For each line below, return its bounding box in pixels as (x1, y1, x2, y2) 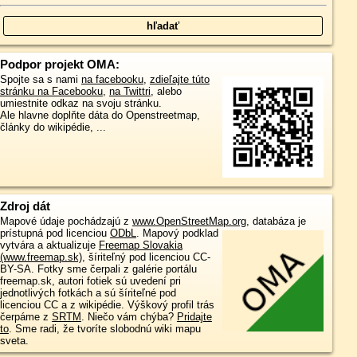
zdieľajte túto (149, 73, 210, 85)
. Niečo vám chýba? (80, 311, 177, 324)
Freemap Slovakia (98, 239, 182, 252)
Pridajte (176, 311, 212, 324)
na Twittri (108, 85, 151, 97)
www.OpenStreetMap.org (131, 215, 246, 228)
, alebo (150, 85, 182, 97)
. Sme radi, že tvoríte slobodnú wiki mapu (8, 323, 201, 335)
